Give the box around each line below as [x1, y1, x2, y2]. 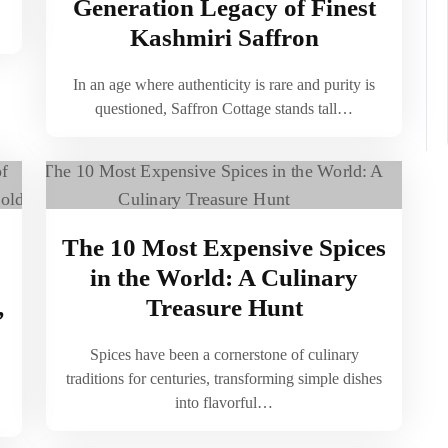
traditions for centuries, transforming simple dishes [66, 370, 382, 387]
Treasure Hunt [145, 294, 303, 321]
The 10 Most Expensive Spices [62, 234, 386, 261]
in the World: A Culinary [90, 264, 358, 291]
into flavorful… [175, 394, 273, 411]
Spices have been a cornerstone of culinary [89, 346, 359, 363]
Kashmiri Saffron [129, 24, 319, 51]
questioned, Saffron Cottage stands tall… [95, 100, 353, 117]
